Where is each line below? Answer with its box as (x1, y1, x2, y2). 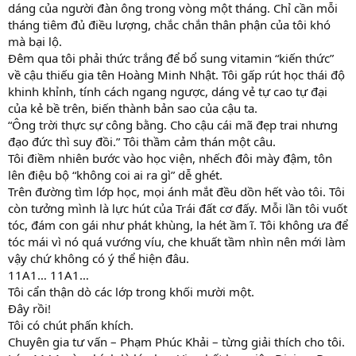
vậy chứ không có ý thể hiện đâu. (8, 250, 189, 266)
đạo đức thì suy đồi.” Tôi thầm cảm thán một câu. (8, 133, 276, 149)
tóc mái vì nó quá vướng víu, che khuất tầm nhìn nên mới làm (8, 233, 346, 250)
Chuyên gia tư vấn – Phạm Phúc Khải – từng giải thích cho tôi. (8, 333, 345, 350)
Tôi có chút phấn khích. (8, 316, 133, 333)
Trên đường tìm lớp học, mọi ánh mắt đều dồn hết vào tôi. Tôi (8, 183, 345, 199)
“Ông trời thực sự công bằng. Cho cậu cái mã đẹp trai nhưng (8, 116, 338, 133)
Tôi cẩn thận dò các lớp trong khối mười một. (8, 283, 254, 300)
